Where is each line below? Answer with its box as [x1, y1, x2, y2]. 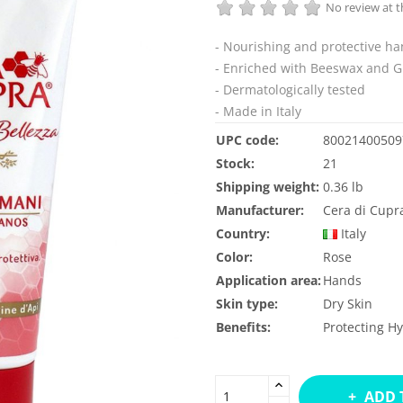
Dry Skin [323, 294, 372, 312]
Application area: [216, 271, 321, 289]
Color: [216, 247, 253, 265]
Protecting [323, 318, 384, 336]
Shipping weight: [216, 177, 319, 195]
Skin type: [216, 294, 278, 312]
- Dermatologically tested [215, 80, 365, 98]
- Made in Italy [215, 102, 301, 120]
